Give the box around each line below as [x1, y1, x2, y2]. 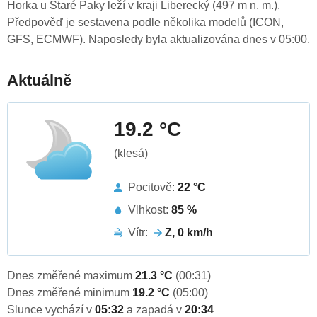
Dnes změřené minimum [7, 287, 132, 299]
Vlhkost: [128, 204, 171, 217]
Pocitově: [128, 181, 178, 194]
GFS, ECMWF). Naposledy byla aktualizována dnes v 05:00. [7, 33, 310, 46]
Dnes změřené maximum [7, 270, 135, 282]
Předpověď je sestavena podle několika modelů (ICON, [7, 16, 284, 29]
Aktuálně [7, 71, 71, 90]
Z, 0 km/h [165, 226, 213, 239]
